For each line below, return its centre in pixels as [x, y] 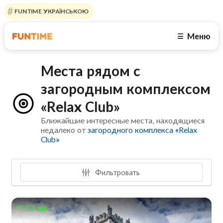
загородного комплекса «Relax [143, 130]
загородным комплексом [126, 89]
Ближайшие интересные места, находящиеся [123, 120]
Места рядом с [91, 71]
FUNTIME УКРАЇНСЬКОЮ [51, 11]
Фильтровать [117, 172]
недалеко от [64, 130]
